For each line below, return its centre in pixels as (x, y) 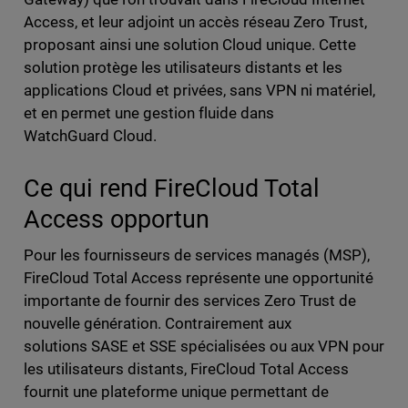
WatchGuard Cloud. (90, 135)
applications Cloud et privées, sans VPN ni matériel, (199, 90)
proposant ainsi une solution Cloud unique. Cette (190, 44)
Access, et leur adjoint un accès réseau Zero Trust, (195, 21)
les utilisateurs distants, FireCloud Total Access (186, 368)
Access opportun (116, 219)
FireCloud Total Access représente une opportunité (199, 277)
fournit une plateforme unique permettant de (176, 391)
